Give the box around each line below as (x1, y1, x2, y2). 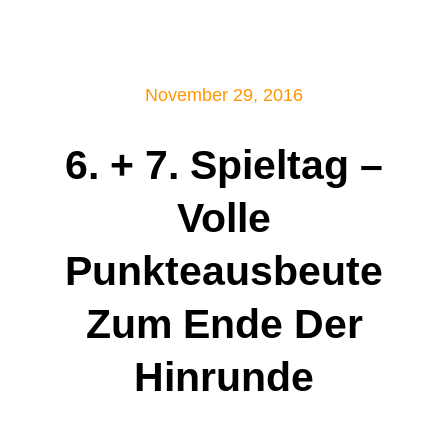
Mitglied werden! (258, 54, 406, 75)
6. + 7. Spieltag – (65, 142, 383, 189)
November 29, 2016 (145, 85, 303, 106)
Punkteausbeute (65, 248, 383, 295)
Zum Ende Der (85, 301, 363, 348)
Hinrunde (134, 354, 314, 401)
